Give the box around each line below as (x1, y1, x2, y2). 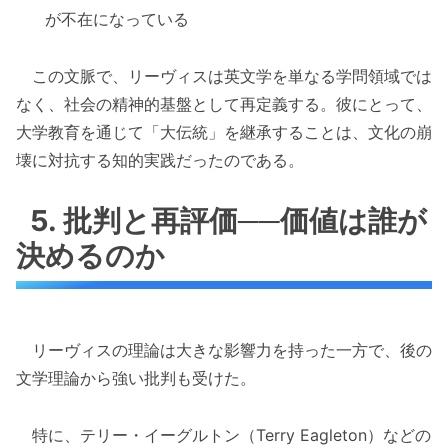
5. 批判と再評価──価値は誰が (30, 202, 428, 238)
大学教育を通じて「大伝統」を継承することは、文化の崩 (16, 121, 432, 142)
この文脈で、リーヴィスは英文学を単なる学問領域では (16, 65, 432, 86)
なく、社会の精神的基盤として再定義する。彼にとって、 (16, 93, 432, 114)
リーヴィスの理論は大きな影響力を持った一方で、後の (16, 339, 432, 360)
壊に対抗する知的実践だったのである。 (16, 149, 304, 170)
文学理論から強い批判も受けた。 (16, 367, 256, 388)
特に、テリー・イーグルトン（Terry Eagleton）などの (16, 424, 431, 445)
